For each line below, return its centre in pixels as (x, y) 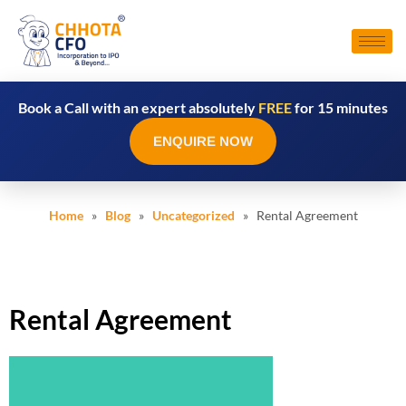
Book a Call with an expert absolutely (138, 107)
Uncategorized (193, 215)
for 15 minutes (340, 107)
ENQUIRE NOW (203, 141)
